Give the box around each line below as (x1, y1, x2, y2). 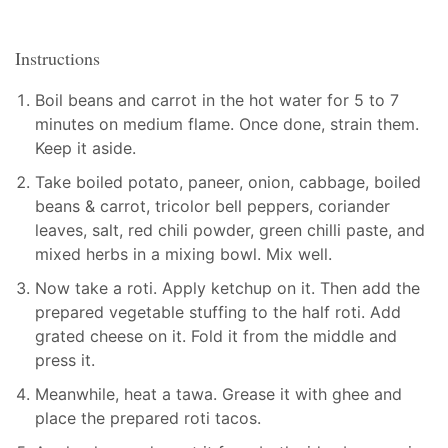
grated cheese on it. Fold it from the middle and (35, 325, 397, 346)
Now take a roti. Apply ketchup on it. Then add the (35, 277, 420, 298)
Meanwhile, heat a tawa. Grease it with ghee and (35, 383, 402, 404)
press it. (35, 349, 95, 370)
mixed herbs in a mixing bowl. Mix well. (35, 243, 332, 264)
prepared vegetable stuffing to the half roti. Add (35, 301, 401, 322)
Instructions (15, 45, 100, 70)
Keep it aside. (35, 137, 136, 158)
